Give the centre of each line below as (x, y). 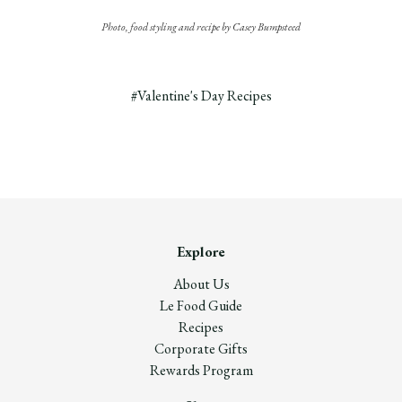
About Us (201, 284)
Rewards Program (201, 371)
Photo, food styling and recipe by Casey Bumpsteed (201, 27)
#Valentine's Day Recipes (201, 96)
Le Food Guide (201, 306)
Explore (201, 252)
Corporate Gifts (201, 349)
